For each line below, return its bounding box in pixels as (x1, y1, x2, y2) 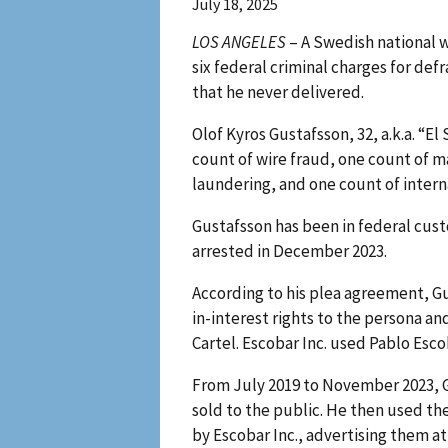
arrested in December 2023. (192, 239, 390, 262)
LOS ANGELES (192, 31, 286, 54)
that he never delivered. (192, 81, 364, 104)
